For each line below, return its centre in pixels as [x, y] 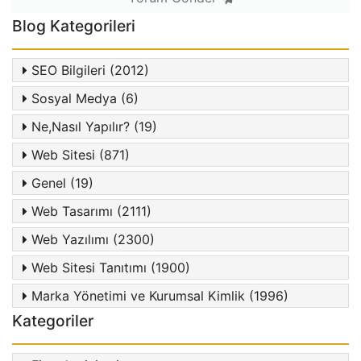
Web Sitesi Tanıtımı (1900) [111, 268]
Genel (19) [63, 183]
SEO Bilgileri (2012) [91, 71]
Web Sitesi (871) [81, 155]
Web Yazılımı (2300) [93, 240]
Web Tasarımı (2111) [92, 212]
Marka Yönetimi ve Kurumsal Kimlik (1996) [160, 296]
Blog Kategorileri [74, 26]
